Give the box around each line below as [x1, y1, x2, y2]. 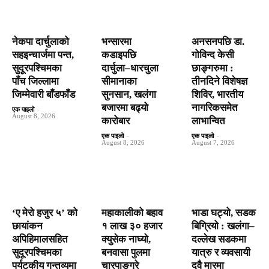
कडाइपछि [101, 49, 137, 61]
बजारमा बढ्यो [101, 101, 149, 113]
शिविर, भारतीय [191, 88, 243, 100]
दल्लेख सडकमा [191, 234, 246, 246]
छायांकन [12, 220, 43, 232]
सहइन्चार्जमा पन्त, [12, 49, 74, 61]
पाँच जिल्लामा [12, 75, 59, 87]
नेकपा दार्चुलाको [12, 35, 69, 47]
